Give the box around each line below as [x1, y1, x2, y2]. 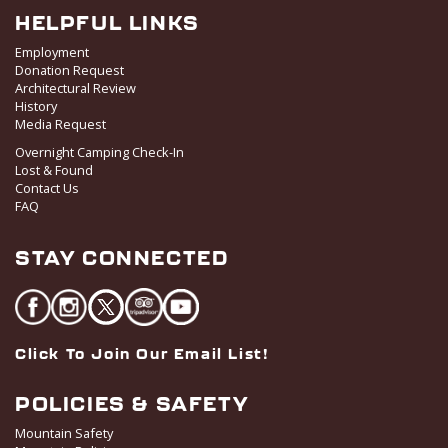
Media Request [15, 115, 106, 134]
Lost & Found [15, 161, 93, 180]
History [15, 97, 57, 116]
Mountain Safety [15, 424, 113, 443]
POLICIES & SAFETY [15, 392, 249, 416]
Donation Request [15, 61, 124, 80]
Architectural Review [15, 79, 136, 98]
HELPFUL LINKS [15, 11, 200, 35]
